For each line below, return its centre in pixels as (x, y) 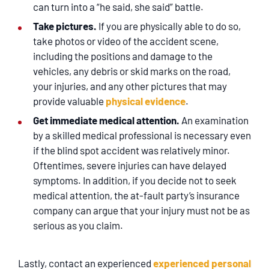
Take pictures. (65, 26)
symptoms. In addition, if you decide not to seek (135, 180)
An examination (214, 120)
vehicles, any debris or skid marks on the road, (132, 71)
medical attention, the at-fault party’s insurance (136, 195)
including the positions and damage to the (123, 56)
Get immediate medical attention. (106, 120)
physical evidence (146, 101)
